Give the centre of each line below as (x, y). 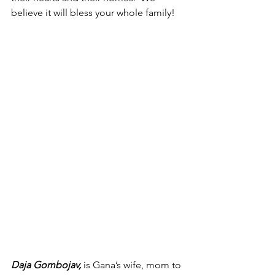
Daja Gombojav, (46, 265)
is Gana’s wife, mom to (132, 265)
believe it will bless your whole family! (93, 12)
